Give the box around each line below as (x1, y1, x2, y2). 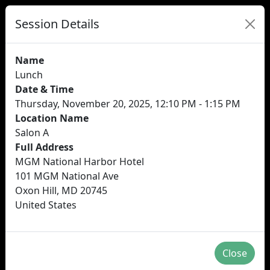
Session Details (15, 16, 99, 32)
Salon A (15, 126, 49, 139)
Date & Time (15, 83, 74, 96)
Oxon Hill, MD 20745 (15, 184, 107, 197)
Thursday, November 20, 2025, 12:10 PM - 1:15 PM (15, 97, 240, 110)
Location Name (15, 111, 89, 125)
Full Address (15, 140, 74, 154)
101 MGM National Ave (15, 169, 119, 183)
